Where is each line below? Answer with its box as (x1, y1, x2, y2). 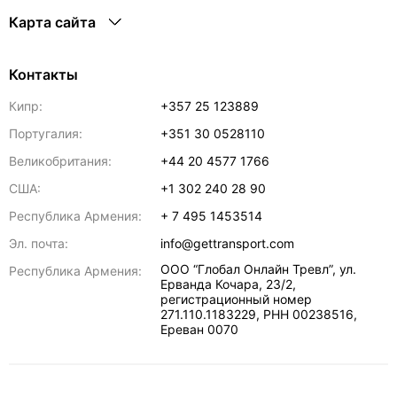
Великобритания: (9, 153, 112, 168)
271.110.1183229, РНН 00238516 (160, 307, 354, 322)
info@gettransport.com (160, 236, 295, 251)
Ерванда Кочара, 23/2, (160, 276, 297, 292)
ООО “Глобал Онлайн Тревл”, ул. (160, 261, 357, 276)
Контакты (9, 66, 78, 83)
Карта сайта (9, 13, 96, 31)
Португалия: (9, 126, 82, 141)
